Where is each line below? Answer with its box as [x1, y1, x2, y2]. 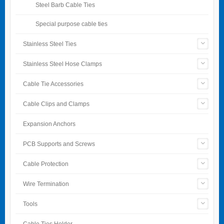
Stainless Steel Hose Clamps [23, 60, 102, 67]
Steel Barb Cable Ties [35, 1, 95, 8]
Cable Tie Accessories [23, 80, 83, 87]
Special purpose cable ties [35, 20, 107, 27]
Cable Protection [23, 160, 68, 167]
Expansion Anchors [23, 120, 75, 127]
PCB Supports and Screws [23, 140, 95, 147]
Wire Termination [23, 180, 69, 187]
